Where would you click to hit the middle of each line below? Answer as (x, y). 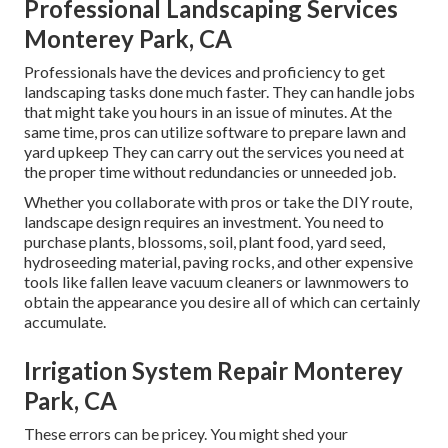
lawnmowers (347, 282)
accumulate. (65, 322)
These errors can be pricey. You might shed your (186, 434)
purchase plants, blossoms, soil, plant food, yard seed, (204, 242)
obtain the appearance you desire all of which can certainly (222, 302)
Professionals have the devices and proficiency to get (204, 72)
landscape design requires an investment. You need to (204, 222)
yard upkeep (66, 152)
